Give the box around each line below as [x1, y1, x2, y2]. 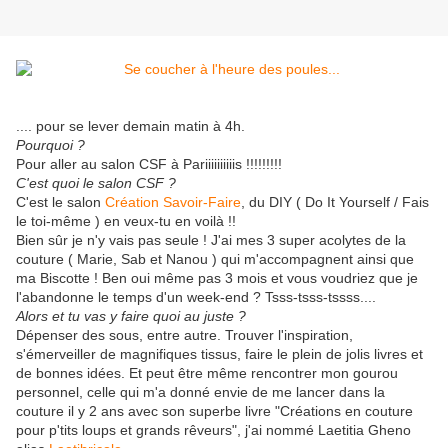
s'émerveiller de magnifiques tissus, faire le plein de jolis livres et [16, 346, 423, 363]
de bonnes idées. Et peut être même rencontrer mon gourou [16, 365, 398, 382]
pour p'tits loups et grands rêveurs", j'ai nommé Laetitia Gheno [16, 422, 411, 439]
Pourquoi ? [16, 137, 85, 154]
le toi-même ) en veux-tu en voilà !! [16, 213, 236, 230]
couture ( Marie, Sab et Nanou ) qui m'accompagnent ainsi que [16, 251, 414, 268]
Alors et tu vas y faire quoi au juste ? [16, 308, 246, 325]
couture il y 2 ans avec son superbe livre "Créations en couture [16, 403, 413, 420]
